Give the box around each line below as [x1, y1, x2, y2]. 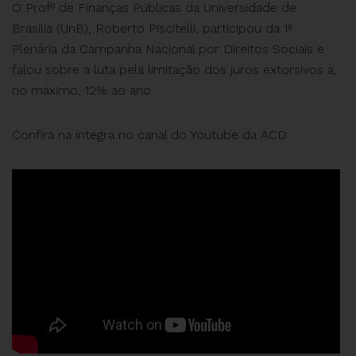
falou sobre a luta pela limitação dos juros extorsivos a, [12, 62, 337, 77]
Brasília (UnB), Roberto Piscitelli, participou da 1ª [12, 21, 292, 36]
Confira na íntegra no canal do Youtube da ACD [12, 127, 287, 142]
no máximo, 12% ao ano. [12, 83, 153, 98]
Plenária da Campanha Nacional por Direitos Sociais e [12, 41, 324, 56]
